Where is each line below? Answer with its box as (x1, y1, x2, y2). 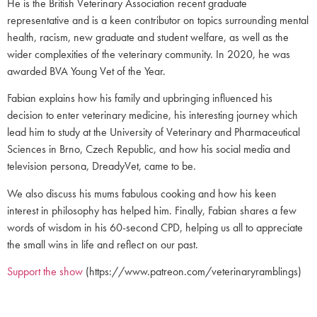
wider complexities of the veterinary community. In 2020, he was (7, 46, 290, 62)
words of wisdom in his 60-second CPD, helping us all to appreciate (7, 219, 303, 235)
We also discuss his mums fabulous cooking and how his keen (7, 185, 277, 201)
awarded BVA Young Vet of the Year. (7, 63, 166, 79)
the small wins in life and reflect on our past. (7, 236, 198, 252)
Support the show (7, 263, 83, 279)
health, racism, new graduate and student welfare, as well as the (7, 29, 289, 45)
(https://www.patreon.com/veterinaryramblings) (83, 263, 301, 279)
